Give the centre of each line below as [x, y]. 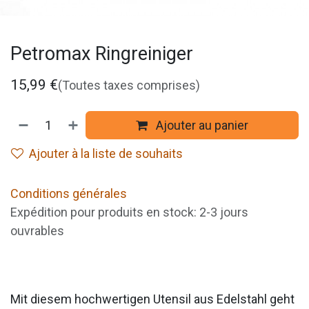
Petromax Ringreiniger [102, 54]
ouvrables [37, 231]
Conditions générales [69, 194]
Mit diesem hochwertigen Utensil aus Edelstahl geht [152, 299]
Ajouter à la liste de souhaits [106, 154]
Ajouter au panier [201, 126]
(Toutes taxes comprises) [129, 86]
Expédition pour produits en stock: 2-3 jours [129, 212]
